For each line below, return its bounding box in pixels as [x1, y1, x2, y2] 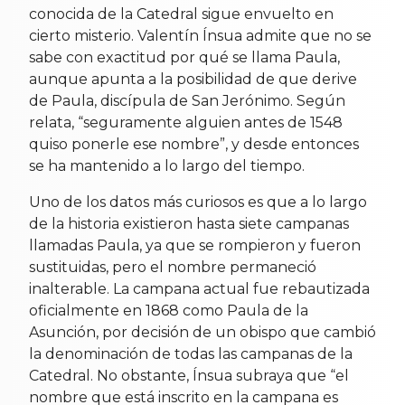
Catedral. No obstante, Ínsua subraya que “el [29, 366, 349, 384]
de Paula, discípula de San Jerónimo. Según [29, 91, 345, 109]
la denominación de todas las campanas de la [29, 344, 353, 363]
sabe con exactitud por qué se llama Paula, [29, 48, 340, 66]
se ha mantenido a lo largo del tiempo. [29, 156, 305, 174]
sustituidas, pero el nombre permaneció [29, 258, 316, 276]
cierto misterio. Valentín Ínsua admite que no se [29, 26, 372, 44]
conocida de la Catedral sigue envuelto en [29, 5, 334, 23]
